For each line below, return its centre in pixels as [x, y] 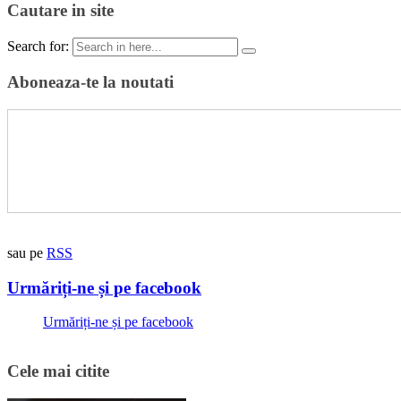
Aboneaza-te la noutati [90, 82]
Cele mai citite [58, 371]
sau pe [27, 252]
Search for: [38, 46]
